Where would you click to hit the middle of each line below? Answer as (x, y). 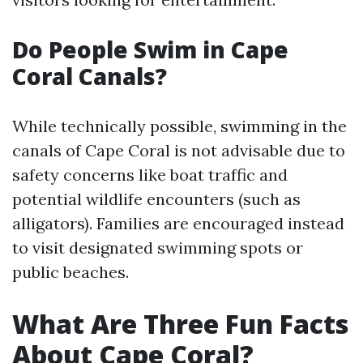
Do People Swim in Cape (150, 49)
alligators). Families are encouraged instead (178, 223)
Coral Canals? (90, 76)
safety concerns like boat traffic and (150, 175)
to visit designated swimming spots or (158, 248)
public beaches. (70, 272)
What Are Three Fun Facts (180, 324)
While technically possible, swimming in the (179, 126)
